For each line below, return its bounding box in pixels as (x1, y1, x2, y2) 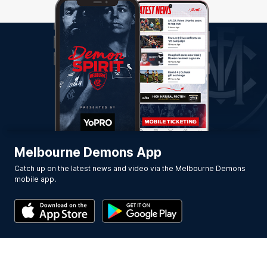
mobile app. (14, 175, 56, 184)
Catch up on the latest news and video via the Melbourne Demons (14, 164, 246, 173)
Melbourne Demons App (14, 145, 162, 160)
